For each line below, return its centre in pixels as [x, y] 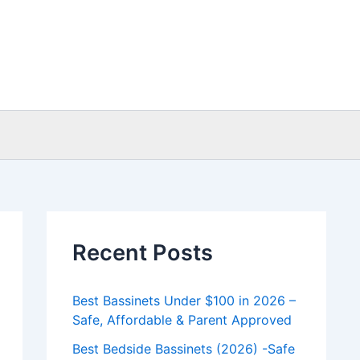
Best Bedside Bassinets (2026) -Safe [184, 349]
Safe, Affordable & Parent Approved [182, 320]
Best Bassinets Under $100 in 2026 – [184, 301]
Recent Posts [143, 253]
